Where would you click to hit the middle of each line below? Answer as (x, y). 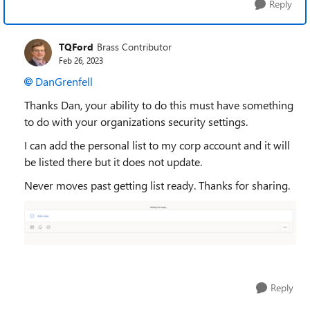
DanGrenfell (64, 82)
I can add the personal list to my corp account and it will (157, 145)
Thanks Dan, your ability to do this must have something (159, 105)
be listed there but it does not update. (113, 162)
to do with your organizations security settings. (136, 122)
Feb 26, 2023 (81, 60)
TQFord (76, 46)
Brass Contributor (134, 46)
